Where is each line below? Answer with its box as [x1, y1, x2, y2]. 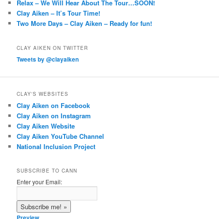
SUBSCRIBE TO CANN [17, 167, 78, 175]
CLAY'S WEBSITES [17, 90, 69, 98]
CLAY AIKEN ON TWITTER [17, 44, 88, 51]
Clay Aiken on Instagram [17, 111, 91, 121]
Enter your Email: [17, 177, 63, 186]
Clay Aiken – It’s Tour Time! [17, 8, 101, 18]
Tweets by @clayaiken [17, 54, 79, 64]
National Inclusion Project [17, 142, 96, 152]
